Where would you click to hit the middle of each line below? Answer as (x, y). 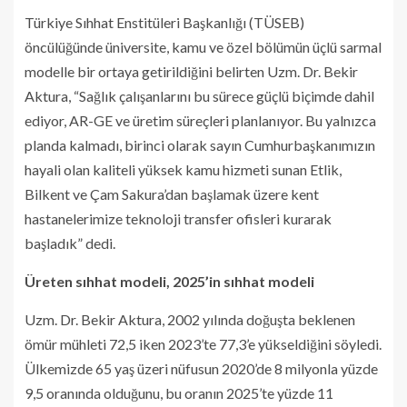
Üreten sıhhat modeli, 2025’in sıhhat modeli (169, 281)
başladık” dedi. (70, 243)
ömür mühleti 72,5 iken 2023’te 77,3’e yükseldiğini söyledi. (203, 343)
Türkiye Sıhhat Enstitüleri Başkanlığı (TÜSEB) (164, 22)
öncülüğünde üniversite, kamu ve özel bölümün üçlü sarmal (203, 46)
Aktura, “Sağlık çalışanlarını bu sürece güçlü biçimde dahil (199, 95)
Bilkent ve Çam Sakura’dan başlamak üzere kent (172, 194)
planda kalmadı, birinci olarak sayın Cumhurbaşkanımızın (200, 144)
